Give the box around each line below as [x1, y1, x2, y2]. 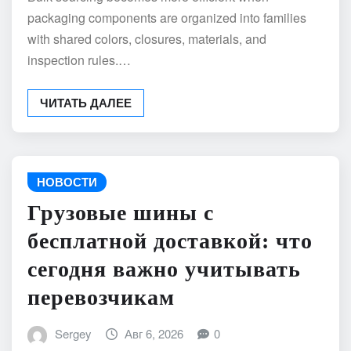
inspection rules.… [27, 50, 131, 69]
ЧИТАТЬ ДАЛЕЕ [40, 93, 132, 111]
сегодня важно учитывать [27, 257, 301, 282]
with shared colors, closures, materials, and [27, 29, 266, 48]
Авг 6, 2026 [125, 325, 184, 342]
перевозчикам [27, 285, 175, 310]
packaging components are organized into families [27, 8, 306, 27]
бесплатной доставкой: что [27, 229, 313, 254]
